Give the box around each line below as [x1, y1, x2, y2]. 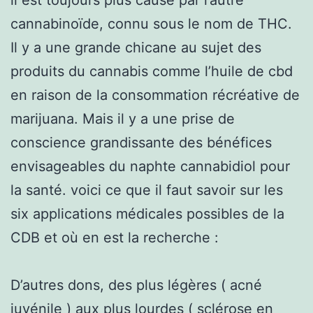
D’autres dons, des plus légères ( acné [10, 276, 262, 293]
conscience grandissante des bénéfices [10, 133, 272, 151]
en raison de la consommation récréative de [10, 86, 300, 103]
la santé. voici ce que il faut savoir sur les [10, 181, 283, 198]
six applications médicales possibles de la [10, 205, 284, 222]
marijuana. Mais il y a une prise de [10, 110, 235, 127]
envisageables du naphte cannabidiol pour [10, 157, 290, 175]
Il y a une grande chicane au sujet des [10, 38, 261, 56]
